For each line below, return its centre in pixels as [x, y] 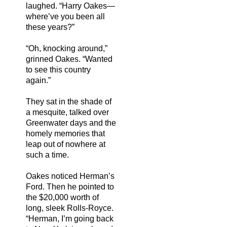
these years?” [50, 27]
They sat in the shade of [69, 101]
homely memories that [65, 133]
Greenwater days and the [71, 123]
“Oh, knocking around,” [67, 48]
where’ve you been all [65, 16]
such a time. [47, 155]
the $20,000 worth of [62, 197]
